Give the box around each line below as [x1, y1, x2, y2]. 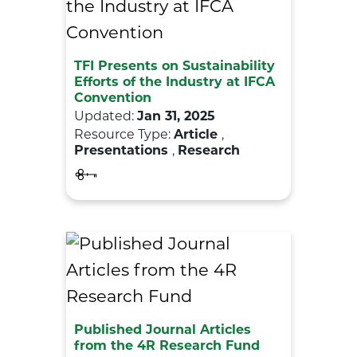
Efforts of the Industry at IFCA [74, 76, 275, 89]
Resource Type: [74, 128, 174, 142]
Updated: [74, 110, 137, 124]
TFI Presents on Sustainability [74, 60, 275, 73]
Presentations [74, 144, 172, 158]
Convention [74, 92, 151, 105]
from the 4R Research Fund [74, 339, 268, 353]
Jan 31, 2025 [137, 110, 215, 124]
